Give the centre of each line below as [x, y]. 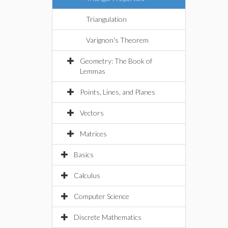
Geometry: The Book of [116, 61]
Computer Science [102, 196]
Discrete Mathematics [108, 217]
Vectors [92, 113]
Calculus [87, 175]
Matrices [93, 134]
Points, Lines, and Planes [118, 92]
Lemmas [93, 71]
